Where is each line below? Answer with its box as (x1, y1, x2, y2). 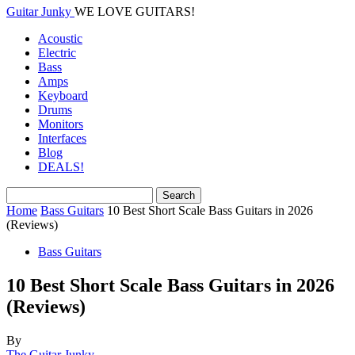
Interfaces (38, 132, 86, 145)
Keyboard (38, 89, 88, 102)
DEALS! (38, 160, 84, 174)
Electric (38, 46, 76, 59)
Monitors (38, 117, 83, 131)
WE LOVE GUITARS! (74, 5, 195, 18)
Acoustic (38, 32, 82, 45)
